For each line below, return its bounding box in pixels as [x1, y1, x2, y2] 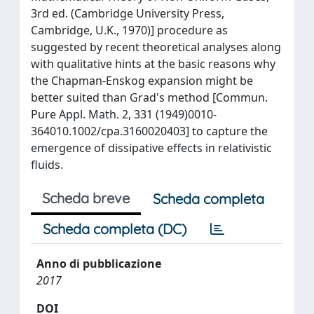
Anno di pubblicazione [36, 255, 161, 271]
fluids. [31, 156, 63, 172]
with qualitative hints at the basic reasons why [31, 55, 275, 71]
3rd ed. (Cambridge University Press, [31, 5, 224, 21]
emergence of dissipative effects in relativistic [31, 139, 272, 156]
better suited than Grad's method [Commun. [31, 89, 268, 105]
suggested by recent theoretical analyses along [31, 39, 281, 55]
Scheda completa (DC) [43, 219, 186, 238]
